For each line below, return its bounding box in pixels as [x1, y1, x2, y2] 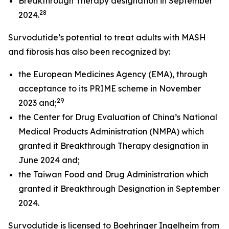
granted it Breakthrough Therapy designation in [18, 141, 209, 151]
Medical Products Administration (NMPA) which [18, 126, 204, 136]
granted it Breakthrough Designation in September [18, 184, 220, 194]
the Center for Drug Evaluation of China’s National [18, 112, 217, 122]
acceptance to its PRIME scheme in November [18, 83, 201, 94]
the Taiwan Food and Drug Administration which [18, 169, 209, 179]
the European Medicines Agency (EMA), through [18, 69, 208, 79]
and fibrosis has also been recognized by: [8, 47, 170, 57]
